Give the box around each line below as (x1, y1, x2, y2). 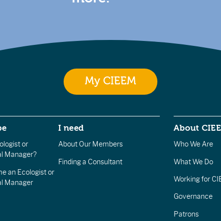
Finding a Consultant (58, 157, 122, 166)
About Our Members (58, 140, 123, 149)
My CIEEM (85, 75, 136, 88)
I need (58, 122, 84, 133)
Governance (174, 192, 213, 201)
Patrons (174, 209, 199, 219)
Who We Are (174, 140, 214, 149)
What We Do (174, 157, 214, 166)
